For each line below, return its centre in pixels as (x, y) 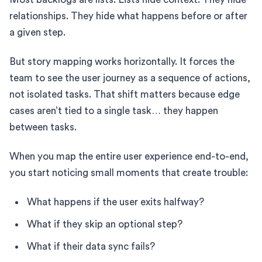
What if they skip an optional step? (105, 224)
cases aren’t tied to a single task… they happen (114, 111)
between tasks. (43, 127)
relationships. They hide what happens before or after (128, 16)
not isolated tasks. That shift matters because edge (125, 94)
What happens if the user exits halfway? (116, 202)
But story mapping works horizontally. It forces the (122, 61)
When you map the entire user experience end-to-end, (129, 156)
